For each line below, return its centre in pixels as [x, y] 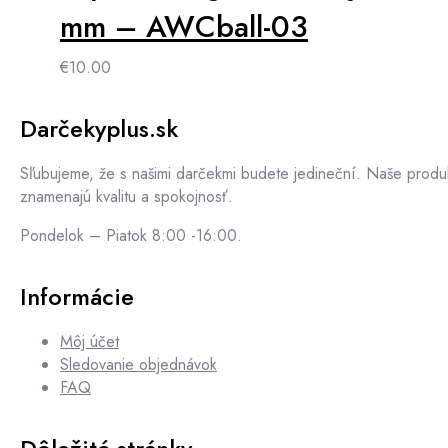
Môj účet [89, 342]
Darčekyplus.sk [99, 129]
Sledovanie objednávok [138, 365]
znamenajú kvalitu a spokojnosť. [126, 197]
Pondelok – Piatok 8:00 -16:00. [131, 236]
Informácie [77, 297]
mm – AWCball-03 [184, 27]
